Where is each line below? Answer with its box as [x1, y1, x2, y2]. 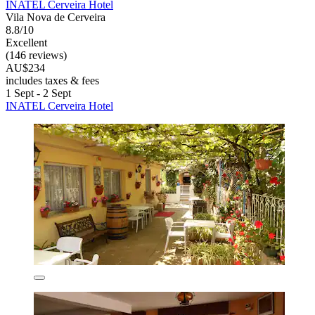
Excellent [6, 37, 47, 49]
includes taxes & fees [6, 75, 99, 87]
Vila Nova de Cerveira [6, 11, 105, 24]
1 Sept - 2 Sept [6, 87, 71, 100]
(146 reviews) [6, 49, 67, 62]
